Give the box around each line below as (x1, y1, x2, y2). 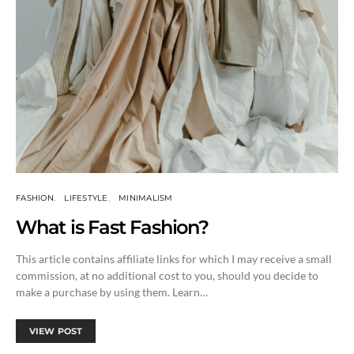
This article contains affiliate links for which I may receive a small (16, 251, 332, 265)
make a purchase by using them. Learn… (16, 284, 208, 299)
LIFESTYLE (64, 192, 108, 203)
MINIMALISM (119, 192, 173, 203)
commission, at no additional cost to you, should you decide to (16, 268, 318, 282)
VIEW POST (29, 325, 83, 337)
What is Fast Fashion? (16, 215, 209, 239)
